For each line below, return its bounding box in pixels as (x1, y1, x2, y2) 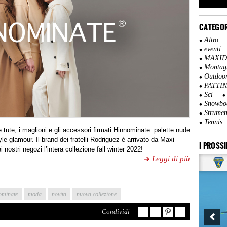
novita (52, 191, 66, 198)
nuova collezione (77, 191, 117, 198)
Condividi (102, 208, 130, 216)
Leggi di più (152, 155, 191, 163)
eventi (204, 45, 221, 53)
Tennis (204, 118, 222, 126)
